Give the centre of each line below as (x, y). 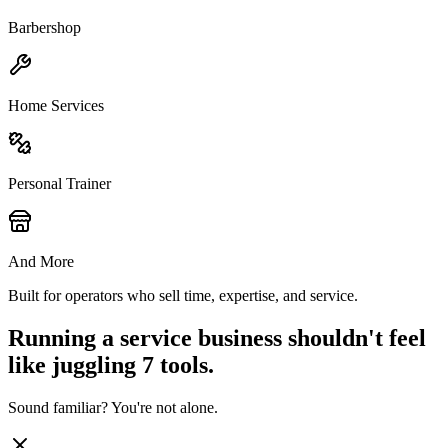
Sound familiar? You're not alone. (113, 408)
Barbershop (44, 28)
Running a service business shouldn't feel (217, 338)
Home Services (56, 106)
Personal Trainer (59, 184)
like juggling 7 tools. (111, 365)
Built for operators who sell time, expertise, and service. (183, 296)
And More (41, 262)
